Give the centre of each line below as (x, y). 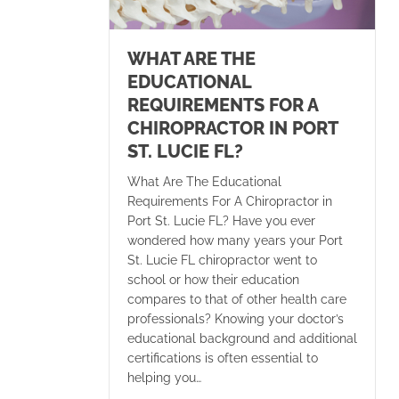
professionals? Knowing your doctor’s (236, 318)
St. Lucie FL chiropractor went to (222, 260)
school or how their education (213, 279)
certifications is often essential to (223, 358)
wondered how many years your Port (235, 240)
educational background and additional (242, 338)
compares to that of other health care (237, 299)
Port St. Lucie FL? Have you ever (221, 220)
